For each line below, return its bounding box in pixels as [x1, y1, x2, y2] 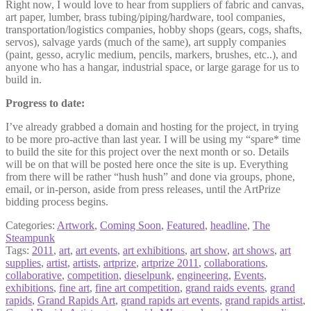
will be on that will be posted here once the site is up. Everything [6, 158, 288, 170]
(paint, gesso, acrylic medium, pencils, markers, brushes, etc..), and [6, 48, 297, 60]
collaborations [204, 256, 265, 269]
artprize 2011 [142, 256, 199, 269]
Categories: [6, 219, 57, 231]
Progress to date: [6, 96, 85, 109]
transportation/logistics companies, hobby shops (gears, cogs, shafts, [6, 23, 302, 35]
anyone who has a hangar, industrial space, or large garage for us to [6, 60, 299, 73]
